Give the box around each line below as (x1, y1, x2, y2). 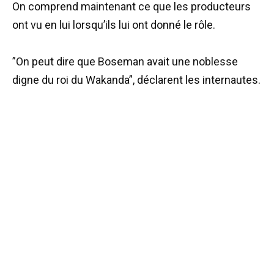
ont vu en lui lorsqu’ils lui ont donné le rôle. (12, 18, 215, 31)
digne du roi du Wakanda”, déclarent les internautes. (12, 73, 261, 87)
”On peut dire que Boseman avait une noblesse (12, 55, 238, 68)
